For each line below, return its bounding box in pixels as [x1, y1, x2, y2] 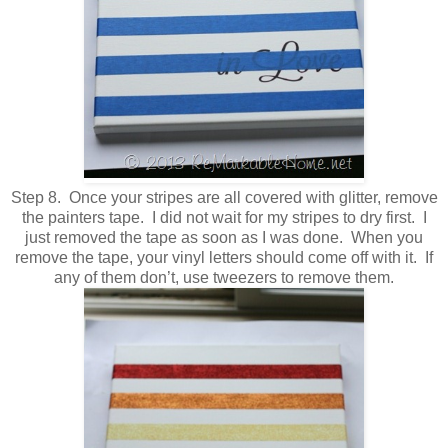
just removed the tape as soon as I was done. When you [25, 229, 423, 247]
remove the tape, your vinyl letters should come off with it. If [15, 249, 433, 267]
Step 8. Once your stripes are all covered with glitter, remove [10, 189, 438, 207]
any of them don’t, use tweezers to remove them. [54, 269, 394, 287]
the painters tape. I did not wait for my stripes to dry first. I [21, 209, 427, 227]
